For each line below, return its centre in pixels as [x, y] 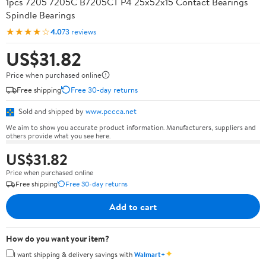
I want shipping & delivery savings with [74, 254]
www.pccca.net [111, 111]
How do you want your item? [58, 238]
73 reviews [79, 31]
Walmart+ [150, 254]
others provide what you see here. [58, 135]
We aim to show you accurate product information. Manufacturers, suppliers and [131, 127]
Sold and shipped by [51, 111]
